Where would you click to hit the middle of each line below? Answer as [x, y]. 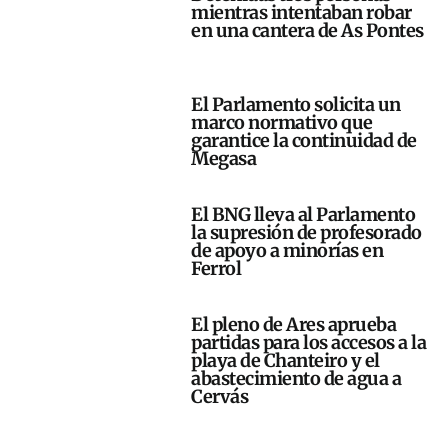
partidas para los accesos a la [309, 343]
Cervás [220, 397]
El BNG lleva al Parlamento [303, 215]
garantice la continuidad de [304, 141]
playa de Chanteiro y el [285, 361]
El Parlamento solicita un [296, 105]
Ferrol [216, 269]
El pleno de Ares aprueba [294, 325]
